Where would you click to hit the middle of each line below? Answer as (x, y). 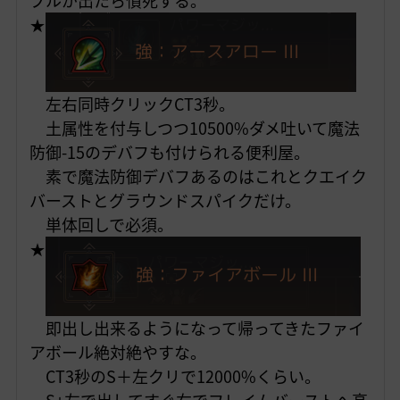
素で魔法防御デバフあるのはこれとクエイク (198, 177)
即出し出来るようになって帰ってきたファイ (196, 329)
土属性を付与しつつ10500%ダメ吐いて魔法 (194, 129)
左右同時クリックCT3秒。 (132, 104)
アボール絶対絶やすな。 (117, 353)
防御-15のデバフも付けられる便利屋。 (169, 153)
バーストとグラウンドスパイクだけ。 (165, 201)
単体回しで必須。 (101, 225)
